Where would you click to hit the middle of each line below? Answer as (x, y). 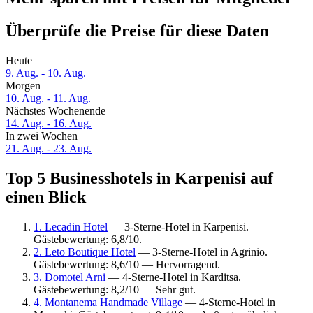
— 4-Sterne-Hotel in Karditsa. (173, 277)
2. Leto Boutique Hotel (85, 252)
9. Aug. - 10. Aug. (46, 73)
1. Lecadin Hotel (71, 226)
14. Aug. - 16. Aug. (49, 124)
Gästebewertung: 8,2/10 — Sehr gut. (115, 289)
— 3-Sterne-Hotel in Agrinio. (202, 252)
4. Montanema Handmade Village (108, 302)
